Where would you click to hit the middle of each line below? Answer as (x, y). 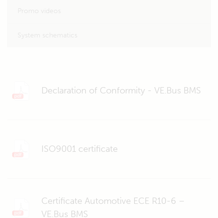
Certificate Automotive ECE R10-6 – (113, 201)
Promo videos (39, 11)
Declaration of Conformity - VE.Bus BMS (121, 91)
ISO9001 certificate (80, 149)
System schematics (47, 35)
